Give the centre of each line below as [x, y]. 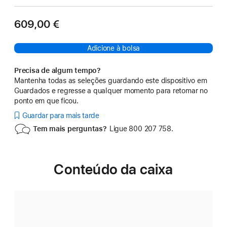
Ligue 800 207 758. [141, 129]
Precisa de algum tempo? [58, 70]
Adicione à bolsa [113, 48]
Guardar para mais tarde [61, 115]
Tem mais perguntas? [70, 129]
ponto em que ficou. [46, 101]
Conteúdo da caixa [113, 169]
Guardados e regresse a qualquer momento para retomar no [111, 91]
